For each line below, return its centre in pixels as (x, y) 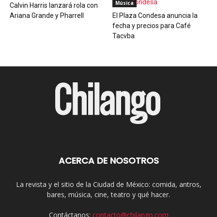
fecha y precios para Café (151, 26)
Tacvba (123, 36)
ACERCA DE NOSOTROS (108, 161)
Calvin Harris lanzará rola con (54, 6)
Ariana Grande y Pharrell (47, 16)
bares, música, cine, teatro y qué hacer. (108, 195)
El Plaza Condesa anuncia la (155, 16)
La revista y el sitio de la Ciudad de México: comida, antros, (108, 185)
